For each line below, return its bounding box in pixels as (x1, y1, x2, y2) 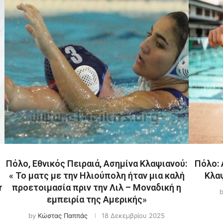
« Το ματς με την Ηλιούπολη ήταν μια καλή (8, 170, 185, 181)
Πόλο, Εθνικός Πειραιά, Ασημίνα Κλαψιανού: (6, 158, 187, 169)
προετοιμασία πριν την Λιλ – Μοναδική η (12, 182, 181, 193)
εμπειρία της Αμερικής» (46, 194, 147, 205)
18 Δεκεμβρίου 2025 (102, 211, 165, 220)
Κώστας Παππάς (38, 211, 88, 220)
